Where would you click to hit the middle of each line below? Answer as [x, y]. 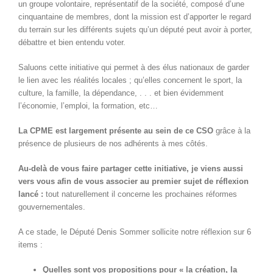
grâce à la [233, 131]
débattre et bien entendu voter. [72, 43]
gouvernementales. [52, 207]
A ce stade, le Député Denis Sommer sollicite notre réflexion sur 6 [135, 232]
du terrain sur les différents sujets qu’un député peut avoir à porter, [135, 30]
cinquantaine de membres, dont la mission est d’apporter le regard [135, 17]
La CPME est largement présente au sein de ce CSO [117, 131]
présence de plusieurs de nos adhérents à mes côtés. [113, 144]
